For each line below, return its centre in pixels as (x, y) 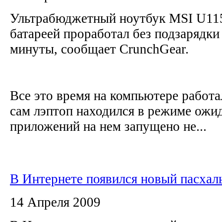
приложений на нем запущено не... (108, 126)
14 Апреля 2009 (55, 202)
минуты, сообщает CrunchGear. (103, 49)
